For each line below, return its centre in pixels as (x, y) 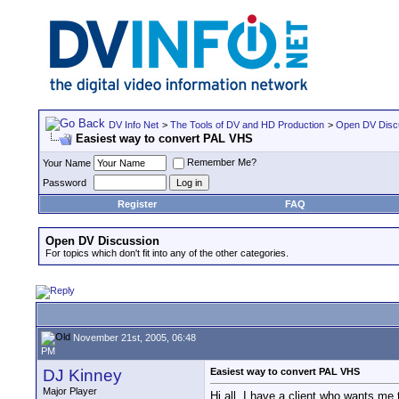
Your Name (67, 163)
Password (65, 183)
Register (137, 204)
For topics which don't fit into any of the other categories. (167, 253)
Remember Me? (222, 163)
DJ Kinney (82, 375)
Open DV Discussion (102, 241)
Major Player (70, 391)
